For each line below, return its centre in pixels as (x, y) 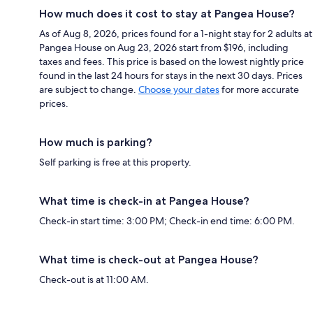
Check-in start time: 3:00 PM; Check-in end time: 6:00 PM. (167, 220)
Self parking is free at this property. (115, 162)
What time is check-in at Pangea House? (144, 201)
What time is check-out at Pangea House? (149, 259)
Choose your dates (179, 89)
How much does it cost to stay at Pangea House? (167, 13)
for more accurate (259, 89)
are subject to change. (89, 89)
